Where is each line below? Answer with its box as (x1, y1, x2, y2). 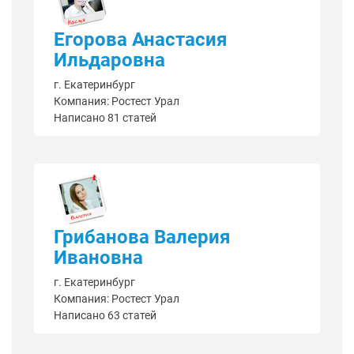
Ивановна (54, 247, 143, 269)
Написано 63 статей (54, 309, 156, 322)
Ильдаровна (54, 49, 165, 72)
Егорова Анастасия (54, 28, 227, 51)
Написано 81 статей (54, 111, 156, 125)
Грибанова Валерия (54, 226, 230, 249)
